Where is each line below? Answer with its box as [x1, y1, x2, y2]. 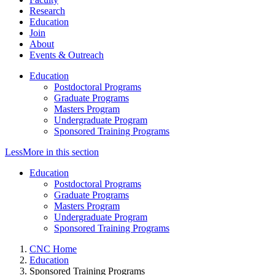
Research [29, 5, 65, 16]
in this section [44, 146, 99, 157]
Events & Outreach [29, 49, 104, 60]
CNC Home [29, 243, 77, 254]
